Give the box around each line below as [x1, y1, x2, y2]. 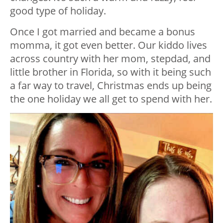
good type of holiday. [10, 4, 106, 18]
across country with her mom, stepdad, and [10, 52, 211, 66]
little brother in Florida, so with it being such [10, 65, 211, 79]
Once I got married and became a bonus [10, 25, 195, 39]
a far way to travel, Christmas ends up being [10, 79, 212, 93]
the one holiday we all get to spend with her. [10, 92, 212, 106]
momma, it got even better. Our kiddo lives [10, 38, 207, 52]
